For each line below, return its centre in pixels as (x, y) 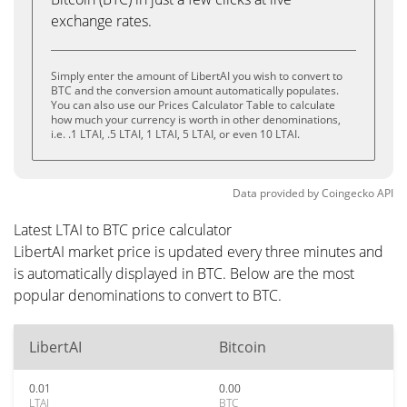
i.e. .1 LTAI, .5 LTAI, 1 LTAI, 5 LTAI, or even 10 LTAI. (175, 134)
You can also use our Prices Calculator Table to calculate (193, 105)
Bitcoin (243, 347)
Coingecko (348, 193)
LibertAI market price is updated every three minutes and (199, 252)
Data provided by (276, 193)
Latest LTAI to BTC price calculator (123, 230)
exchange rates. (101, 21)
